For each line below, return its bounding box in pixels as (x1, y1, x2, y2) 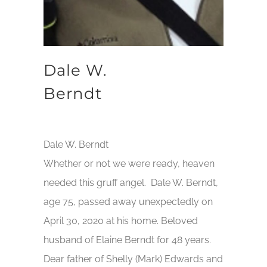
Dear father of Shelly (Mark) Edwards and (44, 253, 223, 265)
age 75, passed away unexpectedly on (44, 195, 213, 207)
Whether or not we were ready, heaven (44, 157, 215, 169)
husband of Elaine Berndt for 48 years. (44, 234, 212, 246)
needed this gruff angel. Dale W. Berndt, (44, 176, 219, 188)
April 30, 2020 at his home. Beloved (44, 215, 198, 226)
